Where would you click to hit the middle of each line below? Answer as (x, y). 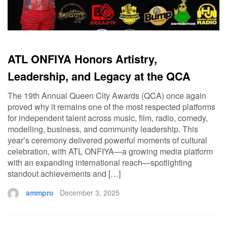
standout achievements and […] (64, 173)
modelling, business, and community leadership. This (103, 129)
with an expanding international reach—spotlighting (100, 162)
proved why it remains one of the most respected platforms (111, 106)
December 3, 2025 (90, 192)
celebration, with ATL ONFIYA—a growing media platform (110, 151)
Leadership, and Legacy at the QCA (99, 76)
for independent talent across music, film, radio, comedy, (108, 118)
